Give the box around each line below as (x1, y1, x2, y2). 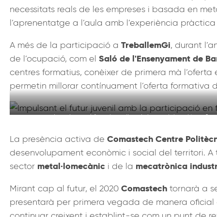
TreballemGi (121, 39, 170, 50)
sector (10, 160, 37, 171)
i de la (105, 160, 136, 171)
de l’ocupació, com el (10, 53, 99, 64)
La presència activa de (10, 133, 107, 144)
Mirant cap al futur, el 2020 (10, 183, 121, 194)
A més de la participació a (10, 39, 121, 50)
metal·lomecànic (37, 160, 105, 171)
